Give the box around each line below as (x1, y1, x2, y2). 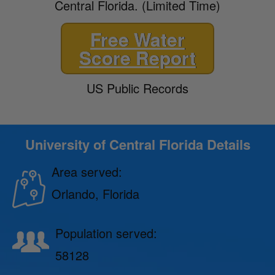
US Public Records (87, 79, 188, 97)
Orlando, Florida (52, 184, 139, 203)
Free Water (90, 25, 185, 52)
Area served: (52, 162, 122, 180)
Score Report (79, 44, 196, 71)
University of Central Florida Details (25, 134, 250, 154)
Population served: (55, 223, 157, 242)
